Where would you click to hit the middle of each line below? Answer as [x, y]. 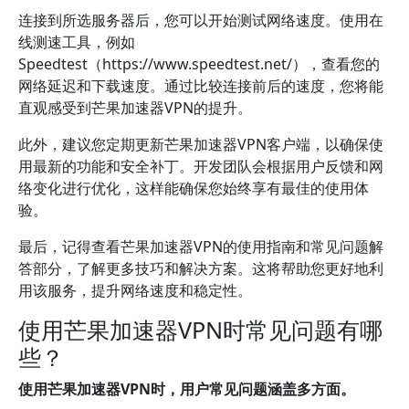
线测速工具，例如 [77, 42]
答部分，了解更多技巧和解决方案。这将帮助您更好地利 [201, 268]
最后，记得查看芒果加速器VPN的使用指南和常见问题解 [201, 246]
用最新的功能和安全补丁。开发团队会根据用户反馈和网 [201, 166]
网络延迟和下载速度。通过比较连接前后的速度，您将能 [201, 86]
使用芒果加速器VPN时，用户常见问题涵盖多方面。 [187, 389]
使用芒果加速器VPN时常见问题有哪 [200, 330]
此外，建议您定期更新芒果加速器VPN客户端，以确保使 [201, 144]
